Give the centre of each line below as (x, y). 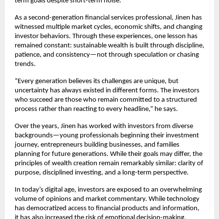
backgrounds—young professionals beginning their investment (107, 136)
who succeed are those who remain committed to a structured (106, 100)
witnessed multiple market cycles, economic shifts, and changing (109, 27)
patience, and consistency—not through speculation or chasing (107, 55)
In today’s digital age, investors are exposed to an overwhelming (108, 190)
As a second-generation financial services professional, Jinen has (108, 18)
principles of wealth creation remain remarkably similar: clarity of (109, 164)
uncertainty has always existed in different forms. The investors (107, 91)
